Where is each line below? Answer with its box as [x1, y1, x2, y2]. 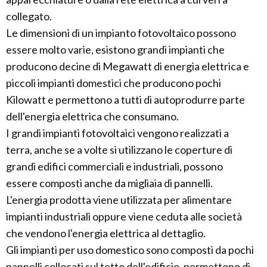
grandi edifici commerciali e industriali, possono [6, 160, 223, 173]
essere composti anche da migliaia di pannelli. [6, 176, 213, 190]
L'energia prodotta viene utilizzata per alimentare [6, 193, 232, 207]
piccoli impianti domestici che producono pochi [6, 76, 221, 90]
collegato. [6, 10, 52, 23]
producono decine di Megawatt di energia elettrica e [6, 60, 249, 73]
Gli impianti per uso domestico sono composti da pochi [6, 243, 254, 257]
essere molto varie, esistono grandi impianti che [6, 43, 225, 57]
